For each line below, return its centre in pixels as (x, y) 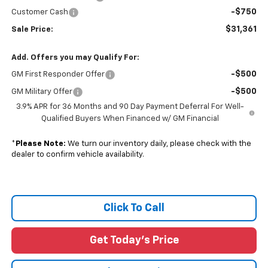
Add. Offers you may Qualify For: (75, 58)
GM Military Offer (42, 92)
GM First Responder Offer (58, 75)
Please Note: (40, 144)
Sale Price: (32, 30)
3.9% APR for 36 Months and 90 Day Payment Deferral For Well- (130, 107)
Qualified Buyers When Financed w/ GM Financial (130, 119)
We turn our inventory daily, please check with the (158, 144)
